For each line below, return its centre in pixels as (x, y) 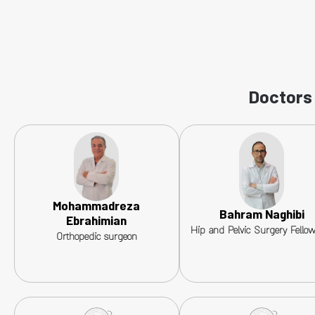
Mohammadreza (97, 207)
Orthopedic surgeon (96, 238)
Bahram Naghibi (262, 216)
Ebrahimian (97, 222)
